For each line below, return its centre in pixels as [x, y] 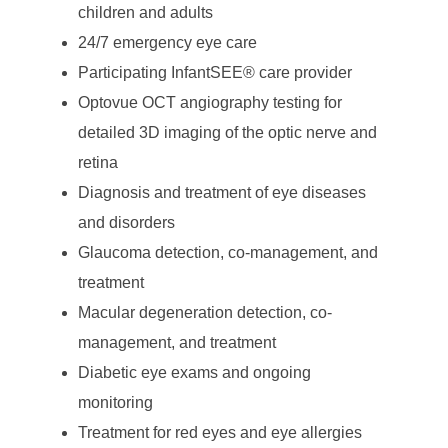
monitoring [115, 402]
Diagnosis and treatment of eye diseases [221, 192]
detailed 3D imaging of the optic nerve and [227, 132]
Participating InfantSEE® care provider [214, 72]
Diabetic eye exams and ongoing [194, 372]
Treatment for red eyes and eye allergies [219, 432]
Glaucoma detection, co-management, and [227, 252]
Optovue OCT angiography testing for [209, 102]
